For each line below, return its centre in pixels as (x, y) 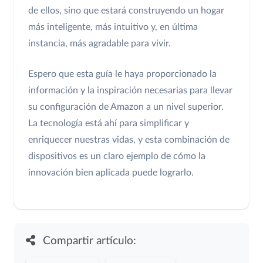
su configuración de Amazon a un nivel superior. (126, 107)
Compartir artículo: (88, 241)
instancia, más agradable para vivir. (100, 44)
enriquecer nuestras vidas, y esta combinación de (129, 140)
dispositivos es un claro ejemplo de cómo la (117, 156)
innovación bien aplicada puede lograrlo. (111, 173)
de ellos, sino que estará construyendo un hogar (126, 11)
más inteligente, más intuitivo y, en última (113, 27)
